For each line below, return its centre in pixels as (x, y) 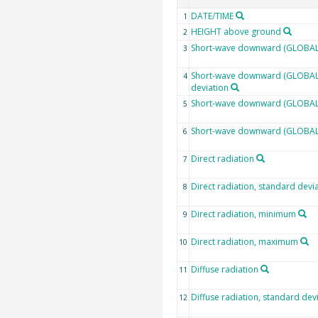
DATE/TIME (212, 16)
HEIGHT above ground (236, 31)
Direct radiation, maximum (244, 241)
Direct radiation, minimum (243, 214)
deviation (209, 87)
